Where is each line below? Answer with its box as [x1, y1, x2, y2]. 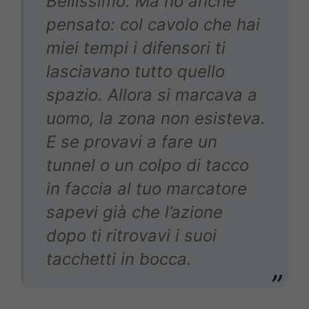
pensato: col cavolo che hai [46, 14, 260, 35]
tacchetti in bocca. [46, 249, 192, 270]
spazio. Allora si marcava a [46, 85, 257, 106]
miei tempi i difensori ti [46, 38, 226, 59]
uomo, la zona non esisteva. [46, 108, 266, 129]
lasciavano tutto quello [46, 61, 225, 82]
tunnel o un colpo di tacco [46, 155, 249, 176]
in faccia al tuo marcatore [46, 179, 247, 199]
